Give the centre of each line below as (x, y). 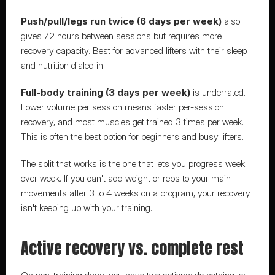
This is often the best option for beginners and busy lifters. (132, 137)
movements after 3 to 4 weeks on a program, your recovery (135, 193)
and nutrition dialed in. (63, 65)
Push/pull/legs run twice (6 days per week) (121, 21)
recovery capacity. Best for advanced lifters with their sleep (134, 51)
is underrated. (218, 92)
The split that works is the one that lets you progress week (133, 164)
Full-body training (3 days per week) (105, 92)
